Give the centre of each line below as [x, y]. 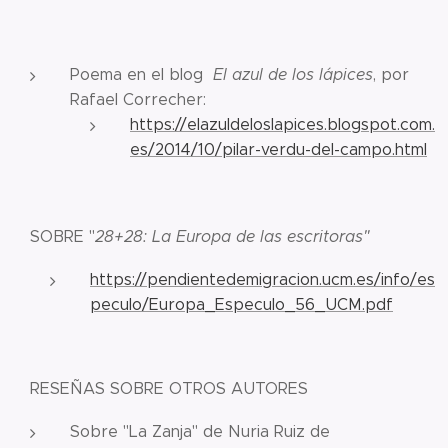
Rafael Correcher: [138, 99]
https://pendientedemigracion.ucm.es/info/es [262, 279]
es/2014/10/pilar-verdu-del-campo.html [278, 149]
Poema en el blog [141, 74]
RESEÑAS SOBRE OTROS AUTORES [169, 388]
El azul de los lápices [293, 74]
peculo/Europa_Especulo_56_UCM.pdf [241, 304]
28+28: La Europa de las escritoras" [232, 236]
